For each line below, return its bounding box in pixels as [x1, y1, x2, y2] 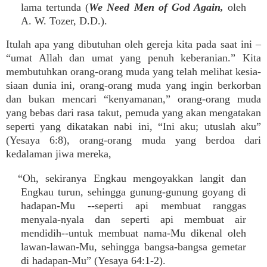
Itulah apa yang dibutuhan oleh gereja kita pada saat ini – [6, 38, 261, 50]
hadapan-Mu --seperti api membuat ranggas [21, 200, 246, 212]
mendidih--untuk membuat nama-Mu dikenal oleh [21, 227, 246, 239]
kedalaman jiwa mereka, [6, 148, 111, 160]
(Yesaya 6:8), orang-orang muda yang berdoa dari [6, 134, 261, 146]
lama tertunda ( [21, 1, 89, 13]
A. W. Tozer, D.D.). [21, 15, 107, 27]
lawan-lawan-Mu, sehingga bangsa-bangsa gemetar [21, 241, 246, 253]
